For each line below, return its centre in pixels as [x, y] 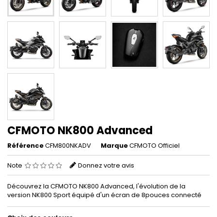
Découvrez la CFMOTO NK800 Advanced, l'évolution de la [96, 186]
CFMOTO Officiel [155, 146]
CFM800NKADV [68, 146]
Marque [114, 146]
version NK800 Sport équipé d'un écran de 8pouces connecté [104, 195]
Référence [25, 146]
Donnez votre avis [106, 166]
